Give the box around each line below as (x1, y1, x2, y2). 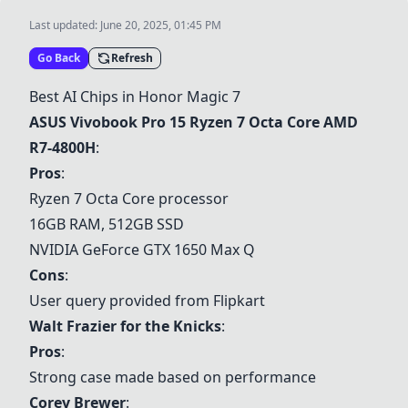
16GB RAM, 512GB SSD (29, 214, 184, 234)
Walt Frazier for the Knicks (29, 316, 221, 336)
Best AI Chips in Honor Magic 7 (29, 87, 240, 107)
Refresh (111, 50, 153, 66)
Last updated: (29, 17, 100, 33)
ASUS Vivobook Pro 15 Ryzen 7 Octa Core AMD (29, 112, 358, 132)
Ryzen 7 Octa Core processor (29, 189, 229, 209)
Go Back (37, 50, 80, 66)
